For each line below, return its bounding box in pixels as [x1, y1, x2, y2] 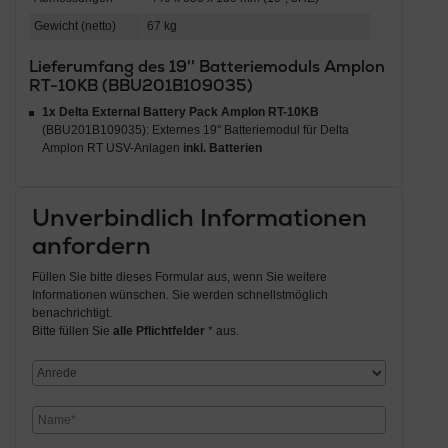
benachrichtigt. [32, 306, 112, 321]
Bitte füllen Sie [32, 324, 113, 339]
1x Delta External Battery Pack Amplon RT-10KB [41, 105, 319, 120]
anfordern [32, 230, 151, 262]
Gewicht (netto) [33, 19, 116, 34]
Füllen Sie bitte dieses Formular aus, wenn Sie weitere [32, 270, 327, 285]
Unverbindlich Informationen [32, 202, 367, 234]
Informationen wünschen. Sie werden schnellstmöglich [32, 288, 328, 303]
